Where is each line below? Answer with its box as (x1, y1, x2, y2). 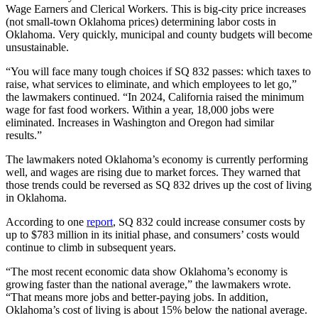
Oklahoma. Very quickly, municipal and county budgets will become (6, 28, 312, 40)
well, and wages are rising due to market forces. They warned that (6, 165, 300, 178)
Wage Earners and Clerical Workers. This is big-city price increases (6, 2, 306, 15)
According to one (6, 215, 87, 228)
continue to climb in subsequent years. (6, 241, 176, 253)
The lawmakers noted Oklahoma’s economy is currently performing (6, 153, 308, 165)
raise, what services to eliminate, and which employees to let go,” (6, 77, 297, 90)
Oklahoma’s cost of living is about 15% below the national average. (6, 303, 307, 316)
